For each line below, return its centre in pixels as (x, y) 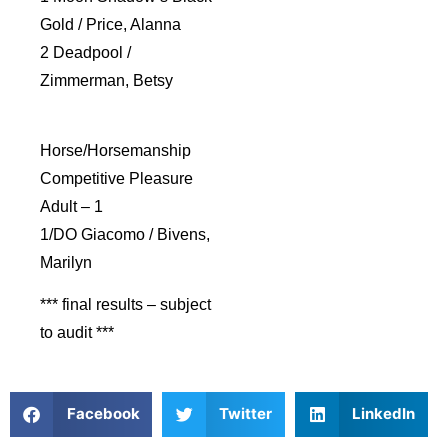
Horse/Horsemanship (115, 150)
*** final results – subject (125, 305)
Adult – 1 (71, 206)
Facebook (103, 414)
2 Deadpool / (85, 52)
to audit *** (77, 333)
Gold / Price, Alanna (110, 24)
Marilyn (66, 262)
